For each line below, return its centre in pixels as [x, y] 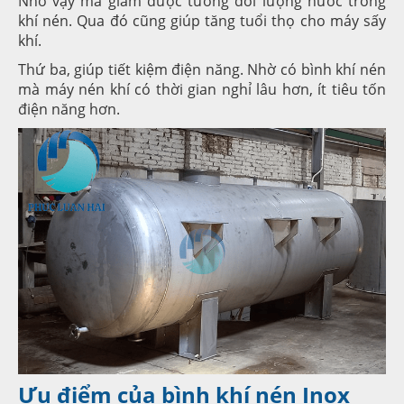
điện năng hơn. [69, 109]
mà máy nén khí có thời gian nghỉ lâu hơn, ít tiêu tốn [202, 89]
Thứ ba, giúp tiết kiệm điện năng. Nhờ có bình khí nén [202, 69]
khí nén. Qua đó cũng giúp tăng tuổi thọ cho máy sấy [202, 20]
